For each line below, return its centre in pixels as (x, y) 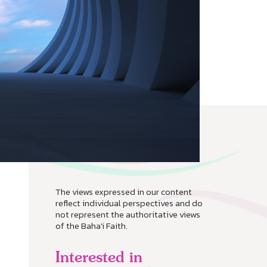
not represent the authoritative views (128, 214)
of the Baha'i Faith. (91, 226)
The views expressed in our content (124, 192)
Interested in (99, 257)
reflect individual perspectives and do (129, 203)
